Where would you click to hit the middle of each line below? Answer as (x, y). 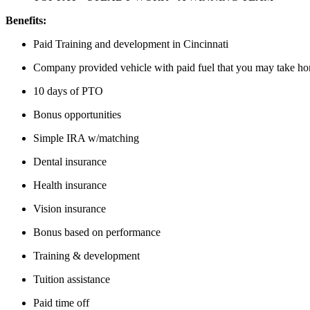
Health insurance (70, 185)
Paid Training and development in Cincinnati (131, 44)
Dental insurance (70, 161)
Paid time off (61, 302)
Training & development (86, 255)
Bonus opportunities (77, 114)
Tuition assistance (72, 279)
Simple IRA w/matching (86, 138)
